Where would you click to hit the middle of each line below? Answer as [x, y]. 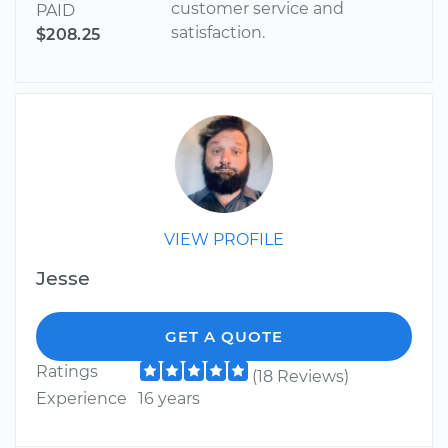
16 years [168, 399]
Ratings [67, 372]
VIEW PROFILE [224, 240]
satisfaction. [218, 33]
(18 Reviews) [300, 377]
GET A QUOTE [224, 337]
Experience [81, 399]
